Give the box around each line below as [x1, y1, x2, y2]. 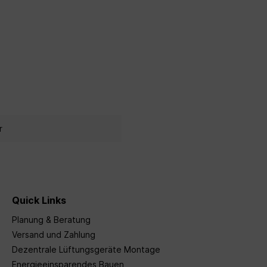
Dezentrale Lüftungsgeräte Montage [12, 244, 160, 254]
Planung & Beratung [12, 214, 91, 225]
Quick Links [12, 194, 66, 206]
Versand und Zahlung [12, 229, 95, 240]
